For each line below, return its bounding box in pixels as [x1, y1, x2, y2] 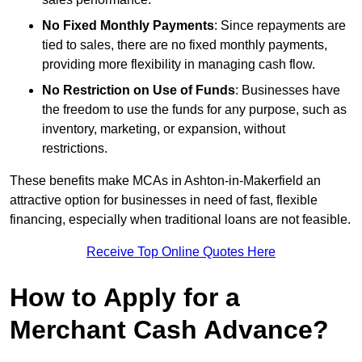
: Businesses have [235, 82, 340, 97]
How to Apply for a [10, 282, 240, 312]
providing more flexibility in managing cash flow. [42, 57, 315, 71]
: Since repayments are [214, 18, 346, 32]
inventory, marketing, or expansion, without [42, 121, 285, 136]
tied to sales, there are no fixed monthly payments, [42, 37, 327, 52]
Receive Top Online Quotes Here [86, 244, 276, 259]
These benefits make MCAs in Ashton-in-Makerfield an [10, 173, 321, 187]
